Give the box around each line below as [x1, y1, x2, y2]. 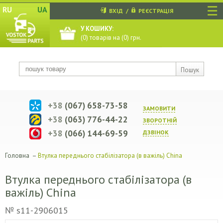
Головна [5, 151, 29, 160]
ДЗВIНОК [143, 128, 169, 136]
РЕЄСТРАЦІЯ [138, 7, 173, 14]
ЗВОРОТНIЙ [143, 116, 177, 124]
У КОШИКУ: [81, 24, 113, 33]
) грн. [127, 33, 141, 42]
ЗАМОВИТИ [143, 105, 175, 112]
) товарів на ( [86, 33, 123, 42]
